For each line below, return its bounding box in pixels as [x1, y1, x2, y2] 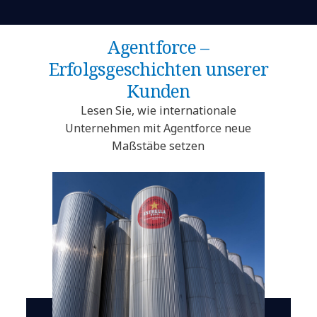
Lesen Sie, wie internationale [80, 102, 236, 118]
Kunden [127, 78, 190, 103]
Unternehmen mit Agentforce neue [65, 120, 252, 136]
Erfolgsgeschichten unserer [48, 56, 269, 81]
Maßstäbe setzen [112, 137, 205, 154]
